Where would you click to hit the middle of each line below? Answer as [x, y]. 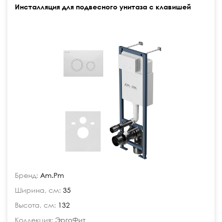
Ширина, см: [38, 190]
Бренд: [27, 175]
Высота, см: [35, 205]
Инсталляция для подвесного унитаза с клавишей [103, 7]
